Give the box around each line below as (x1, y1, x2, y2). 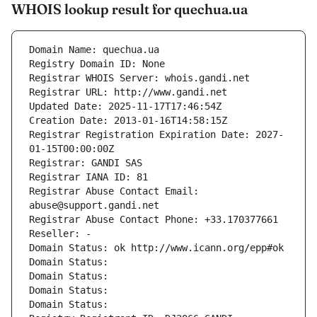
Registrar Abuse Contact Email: (29, 185, 199, 197)
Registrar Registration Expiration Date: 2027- (29, 129, 284, 141)
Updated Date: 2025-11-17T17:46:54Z (29, 100, 221, 113)
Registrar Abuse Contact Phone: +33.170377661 (29, 214, 278, 226)
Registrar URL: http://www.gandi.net (29, 86, 227, 98)
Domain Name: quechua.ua (29, 44, 159, 56)
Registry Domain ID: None (29, 58, 165, 70)
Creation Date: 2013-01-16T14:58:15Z (29, 115, 227, 127)
